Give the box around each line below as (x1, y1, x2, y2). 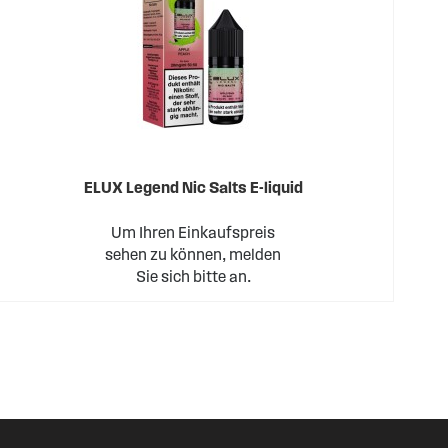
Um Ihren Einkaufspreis (111, 224, 276, 241)
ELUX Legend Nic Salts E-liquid (83, 179, 303, 196)
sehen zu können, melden (105, 246, 282, 263)
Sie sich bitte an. (135, 268, 251, 285)
